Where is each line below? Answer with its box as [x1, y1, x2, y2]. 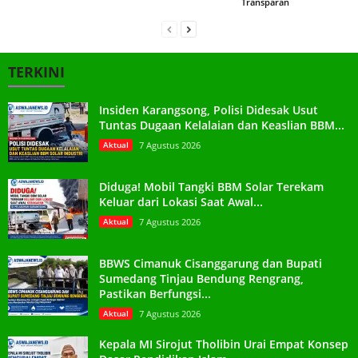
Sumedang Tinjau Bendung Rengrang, [99, 270, 304, 286]
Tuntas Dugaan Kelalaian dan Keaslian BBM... [99, 117, 344, 133]
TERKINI [8, 62, 65, 82]
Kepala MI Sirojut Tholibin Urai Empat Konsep [99, 336, 348, 352]
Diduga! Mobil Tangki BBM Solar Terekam [99, 178, 324, 194]
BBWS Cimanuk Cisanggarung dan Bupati [99, 255, 322, 271]
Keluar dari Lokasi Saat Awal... [99, 193, 263, 209]
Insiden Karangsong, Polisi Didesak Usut [99, 101, 318, 117]
